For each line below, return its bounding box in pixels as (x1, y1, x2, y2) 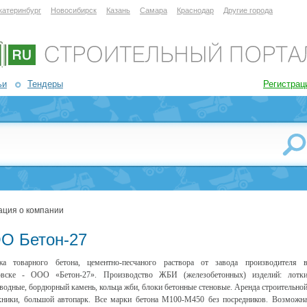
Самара (140, 6, 167, 14)
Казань (106, 6, 130, 14)
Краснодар (177, 6, 214, 14)
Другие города (223, 6, 273, 14)
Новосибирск (51, 6, 97, 14)
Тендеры (27, 79, 63, 89)
